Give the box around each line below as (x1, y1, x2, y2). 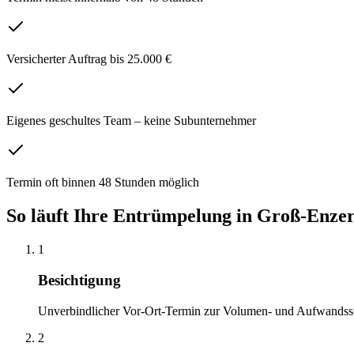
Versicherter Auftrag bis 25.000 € (6, 52, 171, 66)
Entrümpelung (113, 205, 232, 227)
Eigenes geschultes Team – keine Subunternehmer (6, 114, 256, 128)
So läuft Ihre (6, 205, 113, 227)
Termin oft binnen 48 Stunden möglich (6, 175, 199, 190)
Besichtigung (38, 271, 121, 288)
